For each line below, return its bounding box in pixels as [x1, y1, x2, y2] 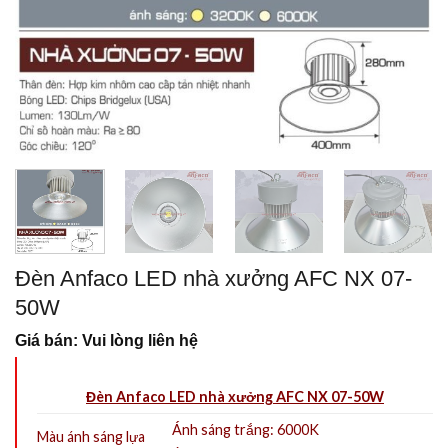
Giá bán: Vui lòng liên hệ [15, 332, 198, 350]
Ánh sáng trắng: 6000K [172, 421, 320, 439]
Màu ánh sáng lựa [37, 428, 145, 446]
